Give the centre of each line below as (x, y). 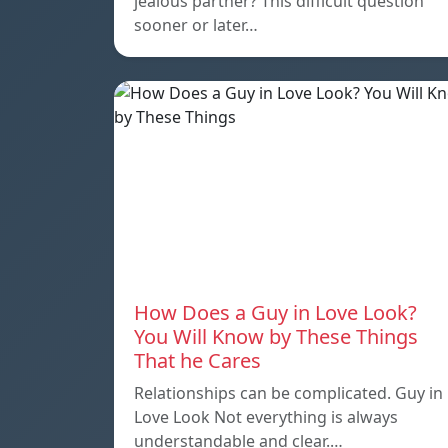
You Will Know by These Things (276, 337)
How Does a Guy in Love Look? (275, 313)
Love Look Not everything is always (266, 417)
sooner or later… (196, 25)
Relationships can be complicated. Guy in (288, 393)
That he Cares (197, 361)
